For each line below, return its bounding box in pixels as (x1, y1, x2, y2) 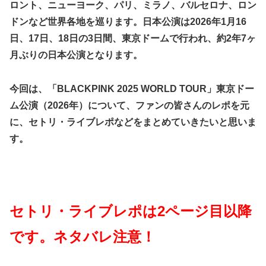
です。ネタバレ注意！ (9, 228, 156, 245)
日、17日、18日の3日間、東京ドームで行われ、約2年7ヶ (9, 33, 256, 44)
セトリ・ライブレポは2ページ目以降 (9, 202, 252, 219)
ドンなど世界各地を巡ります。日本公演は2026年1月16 (9, 17, 246, 27)
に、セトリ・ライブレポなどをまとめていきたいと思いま (9, 116, 256, 127)
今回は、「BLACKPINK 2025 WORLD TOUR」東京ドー (9, 83, 254, 94)
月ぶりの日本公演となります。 (9, 50, 142, 61)
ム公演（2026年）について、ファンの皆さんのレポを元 (9, 100, 249, 110)
